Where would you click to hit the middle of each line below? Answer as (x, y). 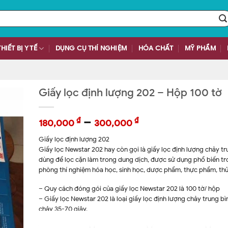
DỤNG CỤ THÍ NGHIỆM (91, 48)
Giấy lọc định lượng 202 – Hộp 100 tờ (130, 93)
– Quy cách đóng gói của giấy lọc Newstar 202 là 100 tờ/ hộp (129, 188)
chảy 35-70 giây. (63, 209)
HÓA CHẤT (156, 48)
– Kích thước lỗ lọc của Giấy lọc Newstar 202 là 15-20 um (123, 219)
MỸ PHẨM (200, 48)
